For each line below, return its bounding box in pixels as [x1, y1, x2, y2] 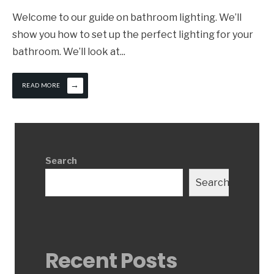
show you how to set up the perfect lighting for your [12, 29, 253, 41]
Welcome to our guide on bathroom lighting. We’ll [12, 12, 242, 24]
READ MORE [22, 81, 61, 89]
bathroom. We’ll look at [12, 46, 120, 58]
